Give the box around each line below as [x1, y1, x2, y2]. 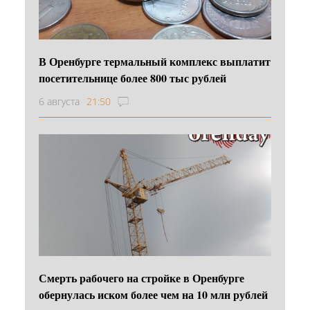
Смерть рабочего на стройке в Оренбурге [39, 269, 244, 286]
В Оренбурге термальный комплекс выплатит [39, 53, 271, 69]
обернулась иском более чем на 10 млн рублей [39, 286, 268, 302]
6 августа [39, 94, 80, 108]
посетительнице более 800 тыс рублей [39, 69, 226, 86]
